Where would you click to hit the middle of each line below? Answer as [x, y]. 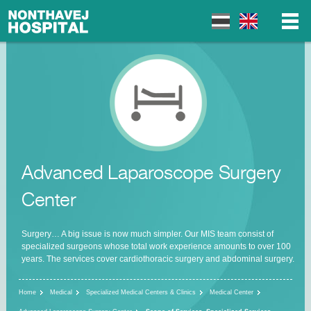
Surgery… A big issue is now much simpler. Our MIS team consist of [147, 234]
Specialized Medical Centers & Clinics [141, 292]
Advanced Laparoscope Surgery [151, 173]
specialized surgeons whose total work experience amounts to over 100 [156, 246]
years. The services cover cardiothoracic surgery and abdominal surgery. [158, 259]
